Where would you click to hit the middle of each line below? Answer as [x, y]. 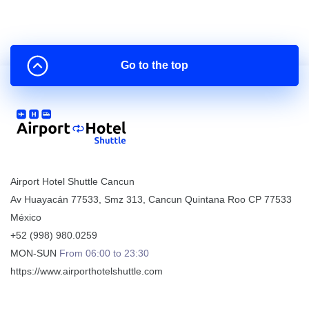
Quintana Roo [215, 199]
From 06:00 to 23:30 [104, 253]
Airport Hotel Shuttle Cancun [72, 181]
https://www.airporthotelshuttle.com [87, 271]
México [26, 217]
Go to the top [154, 65]
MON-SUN [33, 253]
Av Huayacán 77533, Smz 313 [77, 199]
